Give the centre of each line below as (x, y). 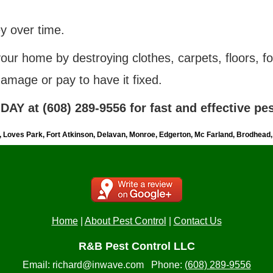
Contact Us (197, 221)
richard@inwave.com (98, 265)
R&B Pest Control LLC (136, 246)
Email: (37, 265)
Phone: (165, 265)
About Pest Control (125, 221)
